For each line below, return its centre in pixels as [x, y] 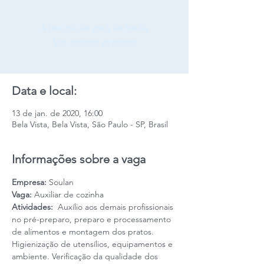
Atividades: [34, 207]
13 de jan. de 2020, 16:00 [57, 113]
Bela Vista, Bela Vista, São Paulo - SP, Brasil [90, 124]
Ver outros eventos [94, 42]
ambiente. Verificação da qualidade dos [86, 256]
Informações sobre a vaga [79, 159]
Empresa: [29, 182]
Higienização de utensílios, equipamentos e [93, 244]
